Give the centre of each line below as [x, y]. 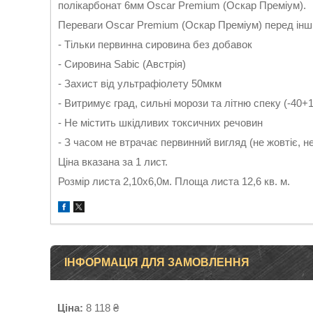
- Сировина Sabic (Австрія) [122, 64]
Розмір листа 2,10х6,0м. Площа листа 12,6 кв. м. [174, 181]
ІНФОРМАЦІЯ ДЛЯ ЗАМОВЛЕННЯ [157, 262]
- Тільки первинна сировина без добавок [155, 44]
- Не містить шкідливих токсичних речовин [160, 123]
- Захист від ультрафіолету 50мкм [140, 83]
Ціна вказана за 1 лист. [113, 162]
